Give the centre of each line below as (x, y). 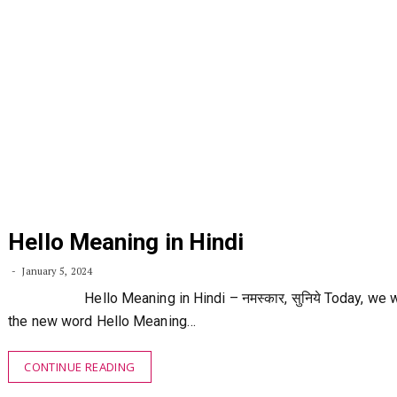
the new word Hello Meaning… (102, 321)
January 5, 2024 (56, 271)
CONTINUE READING (80, 367)
